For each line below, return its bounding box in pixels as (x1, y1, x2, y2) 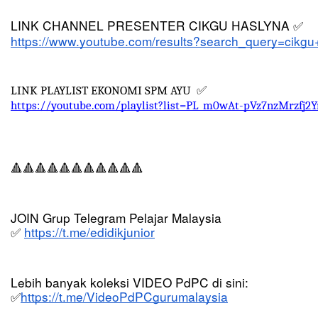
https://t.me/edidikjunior (24, 223, 155, 241)
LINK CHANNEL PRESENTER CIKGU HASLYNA (11, 16, 293, 35)
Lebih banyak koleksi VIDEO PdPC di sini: (11, 273, 248, 292)
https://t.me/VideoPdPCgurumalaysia (21, 287, 228, 306)
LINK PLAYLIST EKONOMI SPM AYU (11, 83, 197, 98)
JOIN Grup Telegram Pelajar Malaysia (11, 209, 221, 227)
